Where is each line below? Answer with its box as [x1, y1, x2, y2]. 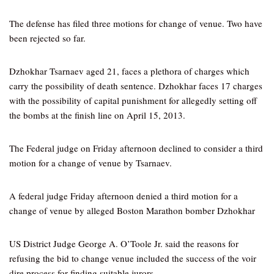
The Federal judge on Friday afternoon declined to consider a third [9, 142, 263, 154]
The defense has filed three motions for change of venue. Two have [9, 17, 262, 29]
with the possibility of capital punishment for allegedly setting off [9, 94, 257, 106]
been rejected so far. [9, 32, 86, 44]
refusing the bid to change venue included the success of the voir [9, 252, 256, 264]
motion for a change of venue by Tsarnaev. [9, 157, 172, 169]
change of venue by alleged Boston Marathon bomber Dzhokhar [9, 204, 255, 217]
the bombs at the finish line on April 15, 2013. [9, 109, 185, 121]
